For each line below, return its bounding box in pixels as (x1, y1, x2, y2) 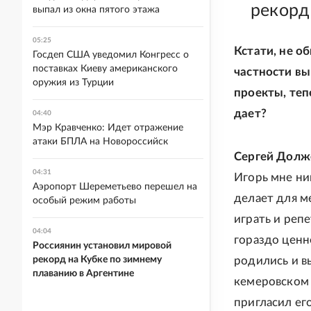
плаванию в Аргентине (33, 269, 134, 278)
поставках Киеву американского (33, 64, 178, 74)
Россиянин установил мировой (33, 241, 171, 251)
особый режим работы (33, 196, 136, 205)
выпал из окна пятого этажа (33, 5, 160, 15)
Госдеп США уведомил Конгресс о (33, 50, 189, 60)
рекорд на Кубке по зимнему (33, 255, 162, 264)
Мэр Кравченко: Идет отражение (33, 123, 183, 133)
